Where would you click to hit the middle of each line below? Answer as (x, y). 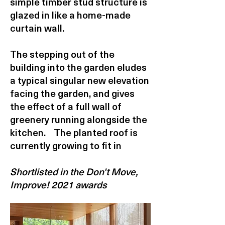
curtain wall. (41, 29)
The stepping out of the (62, 55)
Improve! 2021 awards (59, 186)
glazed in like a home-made (70, 16)
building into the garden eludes (78, 69)
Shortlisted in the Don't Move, (74, 173)
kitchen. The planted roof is (74, 134)
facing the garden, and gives (72, 95)
